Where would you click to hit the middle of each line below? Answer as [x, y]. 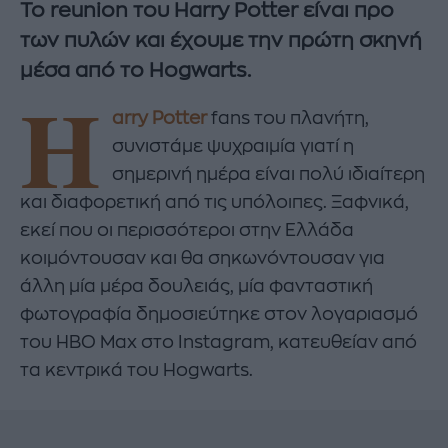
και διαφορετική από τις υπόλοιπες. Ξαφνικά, [214, 201]
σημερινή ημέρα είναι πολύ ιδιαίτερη [269, 173]
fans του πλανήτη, [288, 117]
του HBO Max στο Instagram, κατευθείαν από [218, 341]
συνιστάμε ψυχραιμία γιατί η [233, 145]
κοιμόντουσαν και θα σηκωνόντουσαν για [202, 257]
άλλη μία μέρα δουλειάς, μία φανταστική [196, 285]
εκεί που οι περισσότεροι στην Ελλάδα [187, 229]
